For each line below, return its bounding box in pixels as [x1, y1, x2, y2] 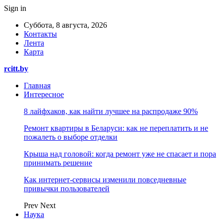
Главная [24, 81, 51, 90]
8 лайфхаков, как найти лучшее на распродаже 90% [24, 107, 198, 115]
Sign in [4, 4, 26, 12]
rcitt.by [4, 64, 28, 73]
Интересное [24, 90, 64, 99]
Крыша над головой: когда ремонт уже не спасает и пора [24, 150, 216, 158]
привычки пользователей [24, 184, 110, 193]
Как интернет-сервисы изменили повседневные [24, 175, 186, 184]
